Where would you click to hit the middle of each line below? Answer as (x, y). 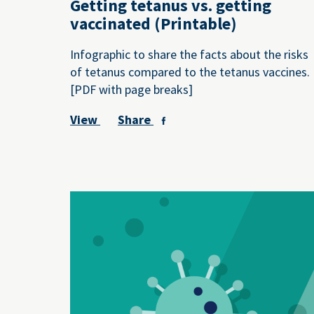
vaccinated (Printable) (154, 23)
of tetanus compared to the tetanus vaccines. (190, 71)
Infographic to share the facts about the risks (190, 54)
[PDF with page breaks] (132, 89)
